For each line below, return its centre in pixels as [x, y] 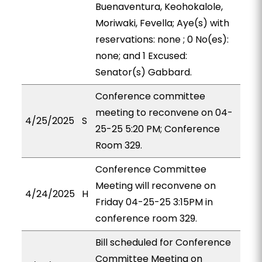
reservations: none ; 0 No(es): [162, 39]
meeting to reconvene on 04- [164, 113]
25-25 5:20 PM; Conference [157, 129]
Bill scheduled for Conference [163, 242]
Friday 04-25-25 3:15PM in [154, 202]
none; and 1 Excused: [141, 56]
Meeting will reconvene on [155, 186]
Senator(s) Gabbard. [143, 72]
